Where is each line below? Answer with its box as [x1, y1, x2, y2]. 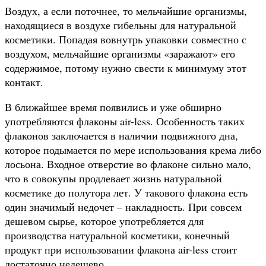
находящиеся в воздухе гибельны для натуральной [5, 17, 236, 32]
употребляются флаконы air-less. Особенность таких [5, 113, 245, 128]
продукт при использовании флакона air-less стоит [5, 242, 237, 256]
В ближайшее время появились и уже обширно [5, 99, 221, 114]
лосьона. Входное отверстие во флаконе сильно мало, [5, 156, 251, 171]
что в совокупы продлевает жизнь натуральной [5, 170, 222, 185]
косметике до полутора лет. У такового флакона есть [5, 185, 248, 199]
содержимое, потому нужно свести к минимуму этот [5, 60, 246, 75]
